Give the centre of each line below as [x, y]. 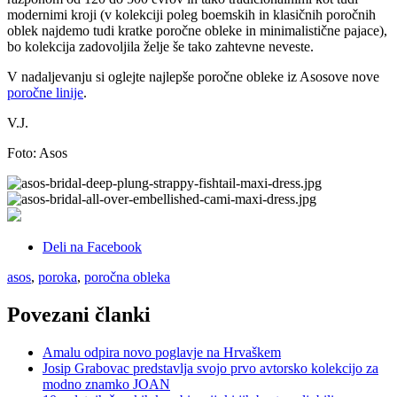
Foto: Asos [37, 152]
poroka [58, 276]
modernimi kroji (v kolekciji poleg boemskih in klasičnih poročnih [191, 14]
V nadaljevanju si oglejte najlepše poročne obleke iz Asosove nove [193, 76]
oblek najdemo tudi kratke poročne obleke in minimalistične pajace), [197, 30]
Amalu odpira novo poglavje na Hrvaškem [162, 352]
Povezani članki [79, 314]
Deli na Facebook [92, 246]
